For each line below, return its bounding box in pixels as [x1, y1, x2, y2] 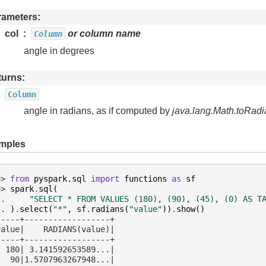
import [91, 173, 119, 183]
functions [124, 173, 167, 183]
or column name [65, 28, 141, 39]
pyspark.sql [34, 173, 86, 183]
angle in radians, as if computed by [24, 106, 172, 116]
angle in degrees [24, 45, 94, 56]
